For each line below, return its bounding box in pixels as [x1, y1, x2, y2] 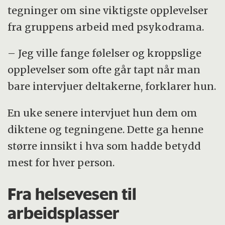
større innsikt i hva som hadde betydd [8, 140, 201, 153]
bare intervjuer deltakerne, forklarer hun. [8, 80, 216, 93]
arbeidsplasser [8, 203, 120, 223]
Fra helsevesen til [8, 184, 137, 204]
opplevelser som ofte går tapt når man [8, 63, 201, 76]
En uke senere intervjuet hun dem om [8, 106, 198, 120]
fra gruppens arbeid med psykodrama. [8, 20, 204, 33]
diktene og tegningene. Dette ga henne [8, 123, 204, 136]
